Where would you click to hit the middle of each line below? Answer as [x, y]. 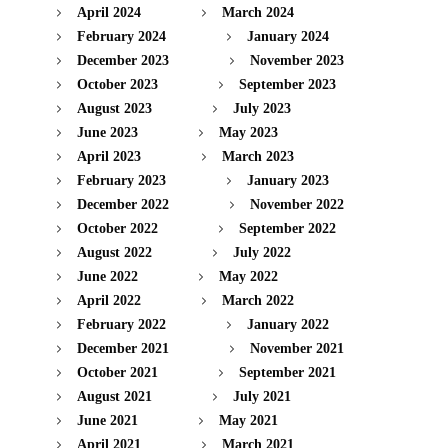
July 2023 [262, 108]
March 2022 [258, 300]
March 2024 [258, 12]
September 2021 [287, 372]
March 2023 [258, 156]
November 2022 [297, 204]
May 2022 [248, 276]
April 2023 [109, 156]
